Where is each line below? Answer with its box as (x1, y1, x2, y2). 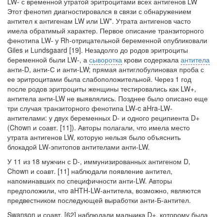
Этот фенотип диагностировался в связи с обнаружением (7, 6, 191, 16)
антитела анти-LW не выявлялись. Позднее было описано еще (7, 93, 208, 103)
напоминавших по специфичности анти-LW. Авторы (7, 176, 172, 186)
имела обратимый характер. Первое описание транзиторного (7, 26, 204, 35)
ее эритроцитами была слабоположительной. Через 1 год (7, 74, 191, 84)
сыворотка (89, 55, 122, 64)
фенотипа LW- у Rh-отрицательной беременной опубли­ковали (7, 35, 207, 45)
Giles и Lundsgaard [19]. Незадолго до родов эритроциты (7, 45, 188, 55)
